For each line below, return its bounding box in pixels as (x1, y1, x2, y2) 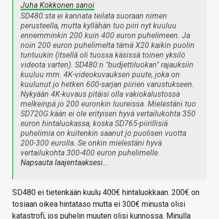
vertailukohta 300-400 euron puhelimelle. (21, 148, 160, 158)
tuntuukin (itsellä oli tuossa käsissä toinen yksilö (21, 50, 185, 60)
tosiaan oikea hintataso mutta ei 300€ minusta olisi (12, 199, 185, 209)
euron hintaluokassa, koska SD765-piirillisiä (21, 119, 168, 129)
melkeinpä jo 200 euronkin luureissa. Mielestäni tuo (21, 99, 196, 109)
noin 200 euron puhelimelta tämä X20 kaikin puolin (21, 41, 195, 50)
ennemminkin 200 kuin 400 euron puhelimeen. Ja (21, 31, 190, 41)
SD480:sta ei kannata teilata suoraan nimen (21, 11, 167, 21)
